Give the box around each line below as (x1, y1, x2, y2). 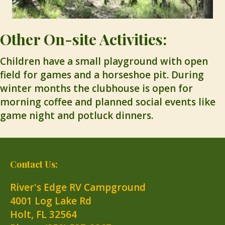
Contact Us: (10, 158, 58, 170)
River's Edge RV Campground (10, 180, 146, 194)
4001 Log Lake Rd (10, 194, 91, 207)
